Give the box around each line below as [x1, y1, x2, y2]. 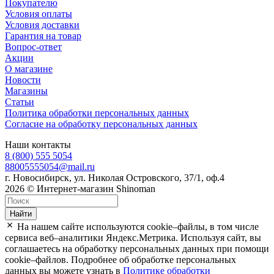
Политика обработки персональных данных [5, 107, 189, 118]
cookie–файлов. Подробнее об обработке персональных [5, 254, 236, 265]
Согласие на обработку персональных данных [5, 118, 198, 129]
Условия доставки [5, 19, 80, 30]
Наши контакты [5, 139, 71, 150]
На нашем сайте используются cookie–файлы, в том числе [17, 221, 259, 232]
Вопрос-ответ [5, 41, 62, 52]
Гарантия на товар [5, 30, 81, 41]
